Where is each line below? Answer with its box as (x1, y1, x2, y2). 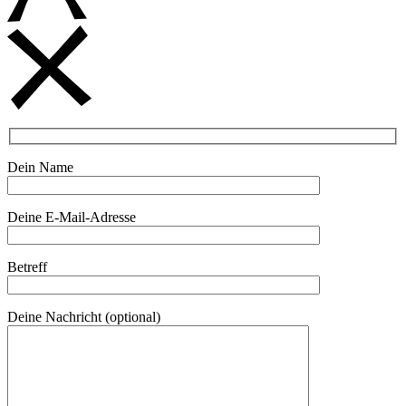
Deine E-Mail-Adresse (7, 209, 136, 226)
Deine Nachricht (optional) (7, 309, 160, 325)
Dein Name (7, 159, 73, 176)
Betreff (7, 259, 47, 275)
